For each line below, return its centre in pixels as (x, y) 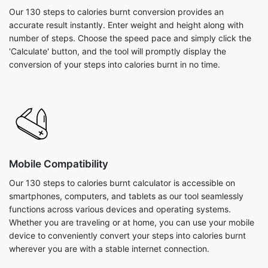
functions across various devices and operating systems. (120, 209)
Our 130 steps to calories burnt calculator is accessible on (122, 183)
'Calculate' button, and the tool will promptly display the (118, 51)
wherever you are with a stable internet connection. (109, 249)
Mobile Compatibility (59, 164)
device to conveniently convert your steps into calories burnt (127, 235)
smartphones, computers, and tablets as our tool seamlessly (126, 196)
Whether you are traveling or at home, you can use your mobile (132, 222)
